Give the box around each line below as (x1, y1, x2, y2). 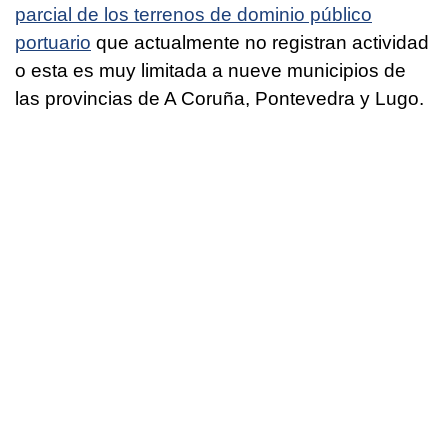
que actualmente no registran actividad (91, 31, 429, 53)
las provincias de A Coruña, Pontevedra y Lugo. (15, 87, 424, 109)
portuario (15, 31, 91, 53)
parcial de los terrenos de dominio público (15, 3, 372, 25)
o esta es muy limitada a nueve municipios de (15, 59, 406, 81)
